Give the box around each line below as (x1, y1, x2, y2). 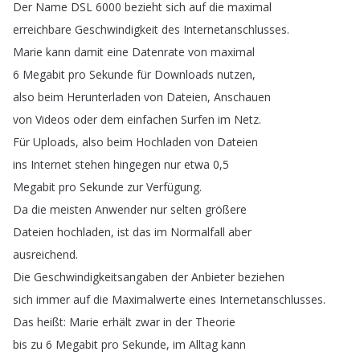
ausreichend (13, 247, 76, 262)
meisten (50, 202, 92, 217)
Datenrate (132, 44, 185, 59)
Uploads (33, 134, 76, 149)
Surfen (181, 112, 215, 127)
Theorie (195, 314, 235, 329)
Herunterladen (67, 89, 141, 104)
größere (205, 202, 247, 217)
